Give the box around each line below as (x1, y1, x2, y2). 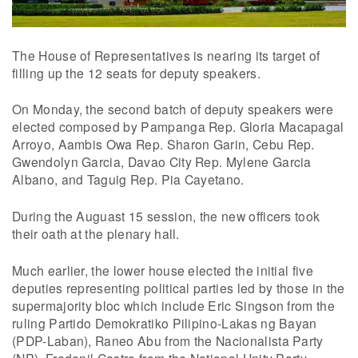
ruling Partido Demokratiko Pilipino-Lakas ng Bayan (12, 313, 317, 332)
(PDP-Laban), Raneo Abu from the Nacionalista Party (12, 331, 324, 349)
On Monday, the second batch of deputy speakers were (12, 100, 334, 118)
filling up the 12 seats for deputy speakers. (12, 63, 261, 82)
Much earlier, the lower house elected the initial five (12, 261, 314, 279)
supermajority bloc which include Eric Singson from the (12, 296, 336, 314)
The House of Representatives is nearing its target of (12, 46, 320, 64)
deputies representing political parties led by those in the (12, 278, 345, 296)
